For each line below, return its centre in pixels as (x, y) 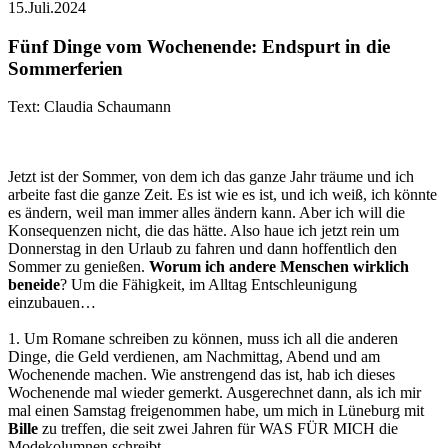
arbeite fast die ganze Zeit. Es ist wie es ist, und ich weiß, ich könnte (222, 195)
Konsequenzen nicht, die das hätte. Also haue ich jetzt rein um (203, 231)
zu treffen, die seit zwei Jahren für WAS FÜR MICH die (218, 429)
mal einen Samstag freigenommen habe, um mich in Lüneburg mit (216, 411)
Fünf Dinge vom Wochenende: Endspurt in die (199, 46)
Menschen (314, 267)
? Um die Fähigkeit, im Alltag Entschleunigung (208, 285)
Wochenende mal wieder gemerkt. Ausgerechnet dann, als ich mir (214, 393)
